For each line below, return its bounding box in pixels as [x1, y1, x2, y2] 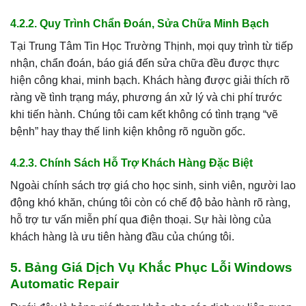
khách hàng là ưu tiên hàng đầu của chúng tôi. [10, 231, 234, 243]
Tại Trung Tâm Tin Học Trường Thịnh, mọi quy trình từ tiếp [10, 40, 293, 53]
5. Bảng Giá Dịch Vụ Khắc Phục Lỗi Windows [10, 260, 292, 275]
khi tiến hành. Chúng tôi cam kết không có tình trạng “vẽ [10, 109, 278, 121]
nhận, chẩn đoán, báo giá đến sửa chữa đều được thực [10, 57, 279, 70]
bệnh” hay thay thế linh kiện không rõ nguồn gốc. [10, 126, 245, 138]
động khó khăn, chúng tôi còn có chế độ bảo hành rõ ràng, [10, 197, 290, 209]
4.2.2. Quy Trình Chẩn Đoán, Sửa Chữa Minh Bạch [10, 18, 269, 30]
